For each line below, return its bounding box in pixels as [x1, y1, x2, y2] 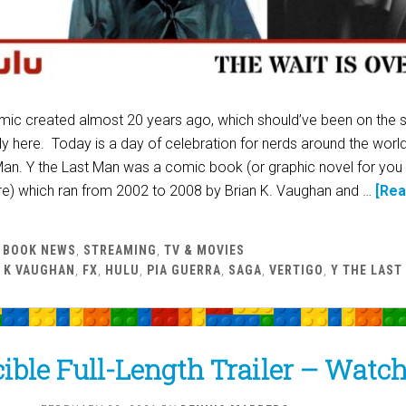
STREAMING [83, 243, 157, 258]
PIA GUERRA [147, 263, 221, 278]
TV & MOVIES [164, 243, 245, 258]
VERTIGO [269, 263, 324, 278]
